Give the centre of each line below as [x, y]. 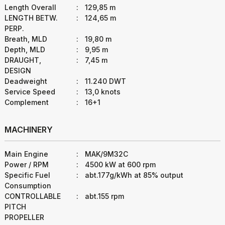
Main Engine [26, 154]
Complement [27, 102]
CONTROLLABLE [33, 196]
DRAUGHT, [23, 60]
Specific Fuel [27, 175]
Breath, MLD [26, 39]
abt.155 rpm [104, 196]
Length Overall [30, 7]
